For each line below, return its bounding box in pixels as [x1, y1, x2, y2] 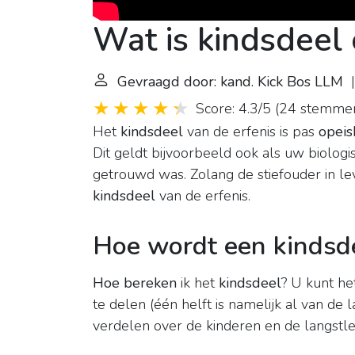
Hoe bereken [93, 273, 177, 293]
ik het [177, 273, 219, 293]
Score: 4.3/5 [196, 99, 271, 119]
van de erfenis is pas [183, 122, 319, 142]
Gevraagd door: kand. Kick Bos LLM [117, 72, 343, 92]
